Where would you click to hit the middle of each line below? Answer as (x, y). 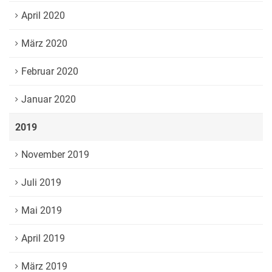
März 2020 (44, 43)
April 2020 (43, 15)
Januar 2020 (49, 99)
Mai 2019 (42, 210)
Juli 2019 (41, 182)
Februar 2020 (50, 71)
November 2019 (55, 155)
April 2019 (43, 238)
